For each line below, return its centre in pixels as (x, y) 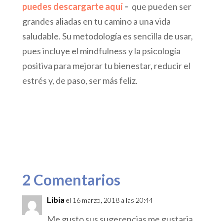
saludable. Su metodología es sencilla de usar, (107, 36)
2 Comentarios (71, 179)
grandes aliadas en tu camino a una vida (96, 21)
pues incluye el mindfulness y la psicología (101, 51)
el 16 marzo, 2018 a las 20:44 (109, 200)
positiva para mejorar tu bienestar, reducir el (106, 65)
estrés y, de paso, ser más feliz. (80, 80)
